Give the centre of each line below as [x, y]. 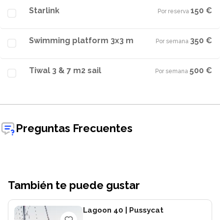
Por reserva [173, 11]
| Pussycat [143, 210]
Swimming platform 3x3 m [81, 41]
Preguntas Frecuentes [74, 128]
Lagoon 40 [103, 210]
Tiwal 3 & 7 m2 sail [65, 70]
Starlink [44, 11]
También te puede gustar [74, 185]
